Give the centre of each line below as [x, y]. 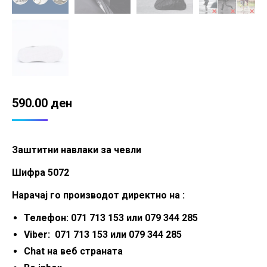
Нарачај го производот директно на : [98, 195]
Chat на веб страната [73, 251]
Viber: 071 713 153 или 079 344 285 [103, 234]
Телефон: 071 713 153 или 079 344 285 [111, 218]
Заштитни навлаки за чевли [77, 150]
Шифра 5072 [41, 172]
